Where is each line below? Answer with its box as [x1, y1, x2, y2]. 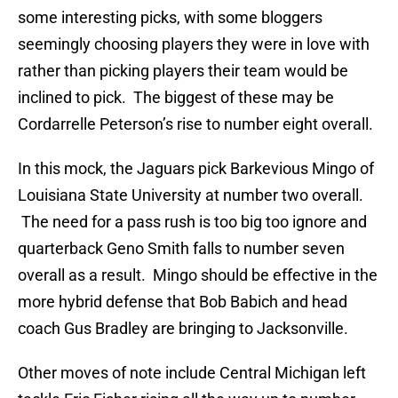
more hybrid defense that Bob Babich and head [18, 292, 347, 312]
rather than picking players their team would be [18, 61, 348, 81]
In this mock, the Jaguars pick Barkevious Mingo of [18, 159, 374, 179]
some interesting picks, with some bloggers [18, 8, 322, 28]
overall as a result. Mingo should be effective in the [18, 266, 378, 285]
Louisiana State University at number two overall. [18, 186, 363, 205]
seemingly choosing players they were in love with [18, 35, 370, 54]
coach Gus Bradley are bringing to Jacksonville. [18, 319, 348, 338]
